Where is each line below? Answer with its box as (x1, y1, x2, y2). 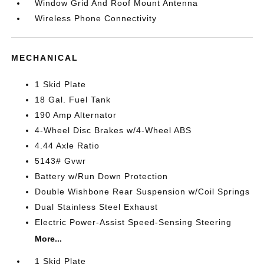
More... (35, 234, 62, 243)
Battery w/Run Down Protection (35, 171, 169, 181)
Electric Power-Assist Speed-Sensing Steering (35, 217, 232, 227)
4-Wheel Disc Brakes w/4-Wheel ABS (35, 126, 192, 135)
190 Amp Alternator (35, 110, 117, 120)
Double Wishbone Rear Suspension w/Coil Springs (35, 187, 250, 196)
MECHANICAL (11, 53, 79, 62)
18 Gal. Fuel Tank (35, 95, 111, 104)
